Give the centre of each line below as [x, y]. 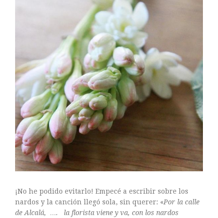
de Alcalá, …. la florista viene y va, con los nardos [97, 213]
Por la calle [182, 202]
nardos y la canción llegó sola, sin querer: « [90, 202]
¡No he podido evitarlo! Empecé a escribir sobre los [102, 191]
